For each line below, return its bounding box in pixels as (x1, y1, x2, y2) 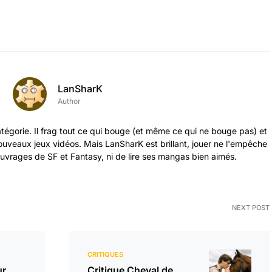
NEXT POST (232, 203, 270, 212)
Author (58, 97, 81, 106)
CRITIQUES (87, 250, 123, 259)
